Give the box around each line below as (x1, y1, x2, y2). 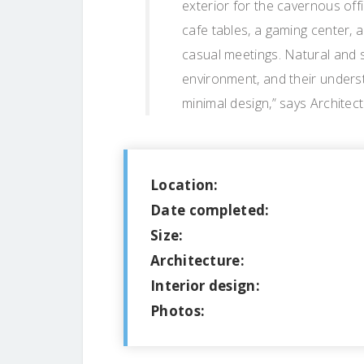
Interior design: (150, 276, 260, 295)
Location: (150, 175, 219, 194)
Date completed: (150, 201, 270, 219)
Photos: (150, 301, 206, 320)
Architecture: (150, 251, 245, 270)
